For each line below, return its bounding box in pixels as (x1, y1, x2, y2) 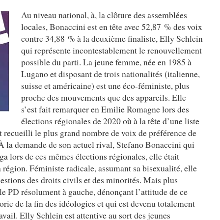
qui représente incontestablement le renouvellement (21, 44, 202, 56)
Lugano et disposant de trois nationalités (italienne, (21, 68, 200, 80)
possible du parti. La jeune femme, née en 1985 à (21, 56, 192, 68)
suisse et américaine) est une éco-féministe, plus (21, 80, 190, 91)
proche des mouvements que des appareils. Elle (21, 91, 186, 103)
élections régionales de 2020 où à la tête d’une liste (21, 115, 199, 127)
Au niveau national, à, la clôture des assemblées (21, 9, 187, 21)
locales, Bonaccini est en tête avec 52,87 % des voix (21, 21, 202, 32)
